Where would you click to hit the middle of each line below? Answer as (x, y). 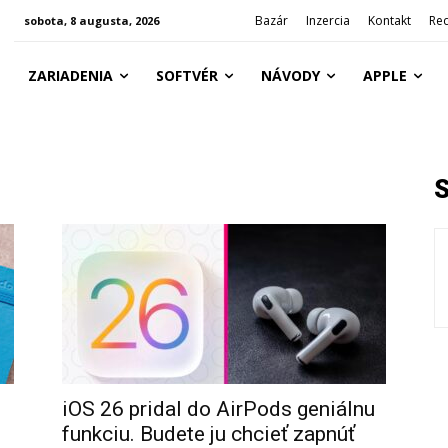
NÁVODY (290, 75)
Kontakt (390, 20)
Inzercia (328, 20)
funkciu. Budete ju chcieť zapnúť (208, 434)
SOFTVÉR (186, 75)
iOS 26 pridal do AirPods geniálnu (218, 409)
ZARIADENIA (70, 75)
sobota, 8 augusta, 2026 (91, 20)
